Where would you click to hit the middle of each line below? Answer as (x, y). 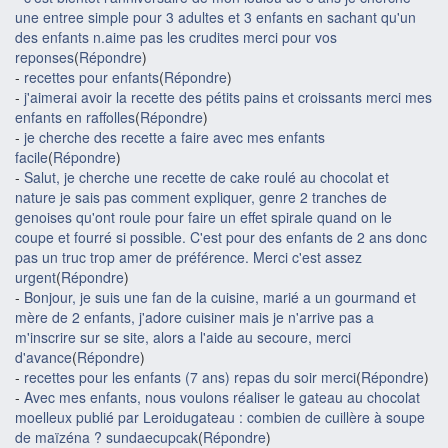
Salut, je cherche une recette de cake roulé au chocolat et (206, 177)
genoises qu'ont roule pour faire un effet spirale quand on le (203, 217)
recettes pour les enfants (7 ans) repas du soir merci (190, 377)
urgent (35, 277)
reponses (44, 57)
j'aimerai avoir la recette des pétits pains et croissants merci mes (228, 97)
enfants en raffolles (75, 117)
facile (31, 157)
